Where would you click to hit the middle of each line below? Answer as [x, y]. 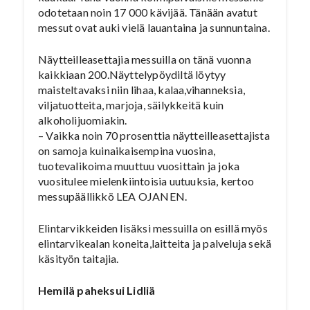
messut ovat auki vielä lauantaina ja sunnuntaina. [154, 27]
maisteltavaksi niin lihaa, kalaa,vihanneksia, [142, 90]
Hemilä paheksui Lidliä [97, 290]
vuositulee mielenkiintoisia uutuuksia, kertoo [146, 181]
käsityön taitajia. [79, 258]
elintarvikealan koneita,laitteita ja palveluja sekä [155, 243]
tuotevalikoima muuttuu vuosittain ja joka [139, 166]
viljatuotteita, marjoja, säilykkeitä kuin [131, 105]
